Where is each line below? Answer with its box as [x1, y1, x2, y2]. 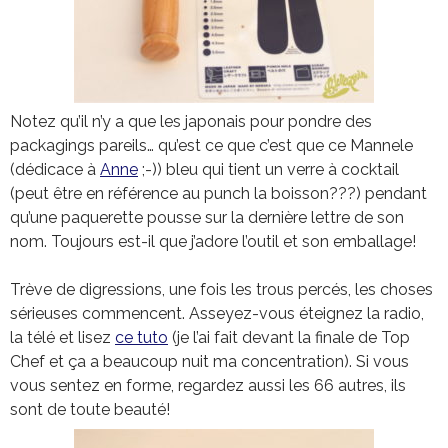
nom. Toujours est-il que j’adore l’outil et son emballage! [10, 232, 416, 252]
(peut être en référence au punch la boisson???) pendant [10, 184, 427, 204]
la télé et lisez [10, 328, 115, 348]
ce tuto [115, 328, 168, 348]
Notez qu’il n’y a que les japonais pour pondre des [10, 112, 372, 132]
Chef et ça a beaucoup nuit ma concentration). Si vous [10, 352, 409, 372]
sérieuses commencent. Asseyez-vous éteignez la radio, [10, 304, 424, 324]
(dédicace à [10, 160, 100, 180]
